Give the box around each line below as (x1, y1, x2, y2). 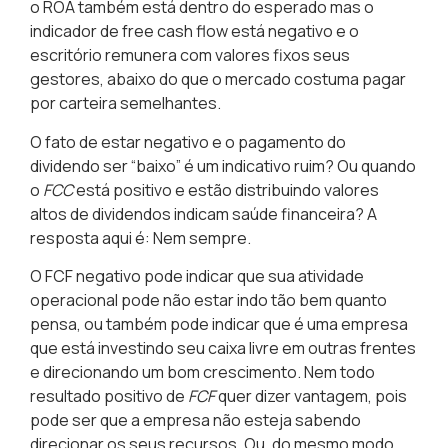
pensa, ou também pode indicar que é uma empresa (30, 312, 408, 335)
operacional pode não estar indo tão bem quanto (30, 288, 387, 311)
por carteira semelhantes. (30, 92, 221, 115)
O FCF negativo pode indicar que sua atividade (30, 264, 364, 287)
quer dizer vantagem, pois (215, 384, 407, 407)
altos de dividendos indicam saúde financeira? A (30, 202, 377, 225)
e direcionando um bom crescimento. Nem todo (30, 360, 375, 383)
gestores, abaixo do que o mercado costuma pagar (30, 68, 406, 91)
